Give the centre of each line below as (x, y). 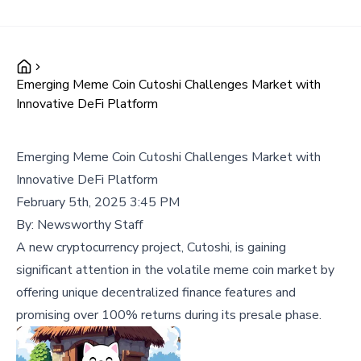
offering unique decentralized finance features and (156, 293)
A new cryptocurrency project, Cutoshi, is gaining (151, 247)
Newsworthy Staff (90, 225)
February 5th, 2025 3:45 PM (98, 202)
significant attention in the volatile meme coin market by (175, 270)
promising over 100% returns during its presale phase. (169, 315)
